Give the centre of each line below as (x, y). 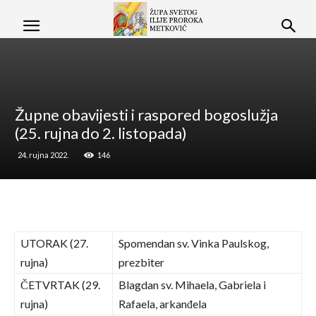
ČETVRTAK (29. (60, 285)
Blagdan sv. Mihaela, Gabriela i (192, 285)
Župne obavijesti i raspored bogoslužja (146, 115)
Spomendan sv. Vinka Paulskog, (194, 243)
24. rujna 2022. (43, 155)
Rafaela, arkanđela (163, 304)
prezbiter (141, 262)
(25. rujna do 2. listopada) (101, 133)
